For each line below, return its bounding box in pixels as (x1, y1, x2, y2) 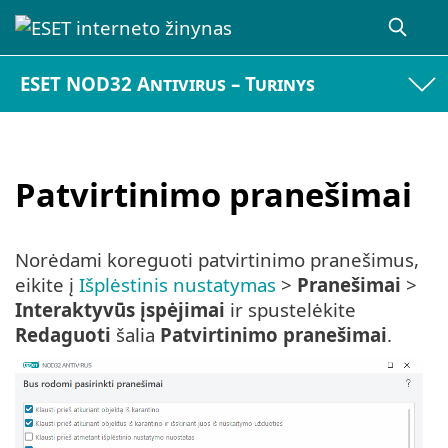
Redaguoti (15, 322, 111, 348)
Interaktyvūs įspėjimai (15, 297, 225, 323)
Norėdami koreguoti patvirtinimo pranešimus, (15, 247, 419, 273)
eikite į (15, 272, 79, 298)
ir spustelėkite (225, 297, 356, 323)
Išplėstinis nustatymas (79, 272, 276, 298)
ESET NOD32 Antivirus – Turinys (20, 71, 316, 97)
